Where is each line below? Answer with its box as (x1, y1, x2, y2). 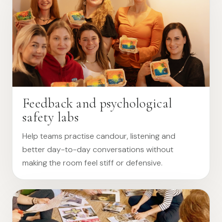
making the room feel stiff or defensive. (22, 158, 163, 168)
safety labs (22, 109, 79, 125)
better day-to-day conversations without (22, 144, 173, 155)
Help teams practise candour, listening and (22, 131, 175, 141)
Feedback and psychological (22, 95, 172, 111)
